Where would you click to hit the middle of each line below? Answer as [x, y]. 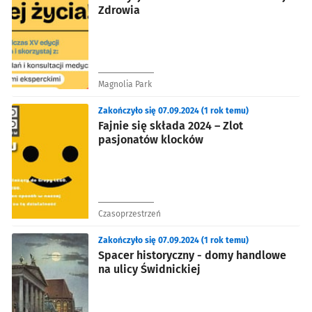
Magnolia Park [125, 84]
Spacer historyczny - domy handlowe [192, 255]
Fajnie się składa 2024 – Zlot [171, 125]
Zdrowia [119, 10]
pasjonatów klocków [151, 139]
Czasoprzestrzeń [130, 213]
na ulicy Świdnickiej [149, 269]
